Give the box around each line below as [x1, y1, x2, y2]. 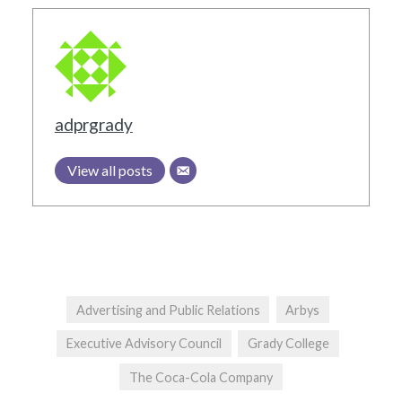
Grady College [247, 336, 329, 352]
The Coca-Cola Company [129, 369, 273, 385]
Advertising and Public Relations [75, 301, 260, 318]
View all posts [66, 162, 153, 179]
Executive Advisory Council [66, 336, 223, 352]
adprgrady [54, 114, 133, 135]
